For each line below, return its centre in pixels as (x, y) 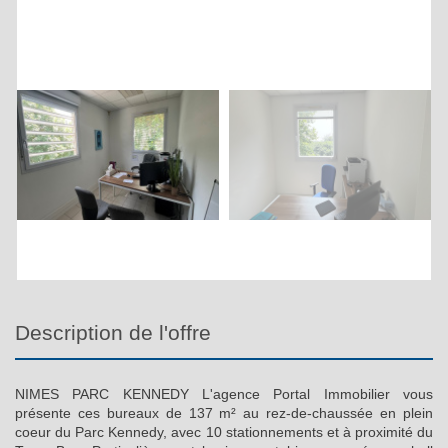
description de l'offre (120, 332)
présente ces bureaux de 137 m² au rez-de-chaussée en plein (224, 412)
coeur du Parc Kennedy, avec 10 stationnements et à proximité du (224, 431)
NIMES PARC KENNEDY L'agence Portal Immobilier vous (224, 393)
